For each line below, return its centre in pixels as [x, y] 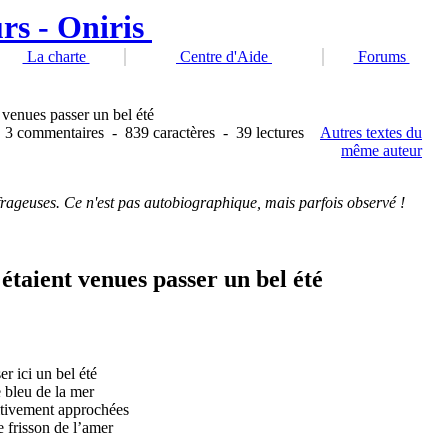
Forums [381, 56]
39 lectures [270, 132]
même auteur [381, 150]
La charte [56, 56]
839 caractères [170, 132]
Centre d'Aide [224, 56]
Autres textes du [371, 132]
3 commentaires [54, 132]
